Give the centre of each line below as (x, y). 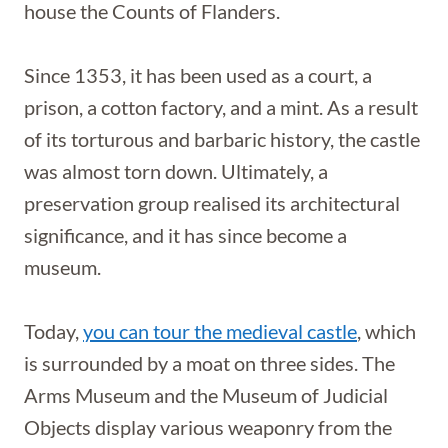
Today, (53, 331)
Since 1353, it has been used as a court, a (198, 75)
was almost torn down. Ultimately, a (176, 171)
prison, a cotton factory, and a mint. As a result (221, 107)
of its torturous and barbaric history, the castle (222, 139)
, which (386, 331)
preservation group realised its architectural (212, 203)
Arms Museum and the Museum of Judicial (206, 395)
